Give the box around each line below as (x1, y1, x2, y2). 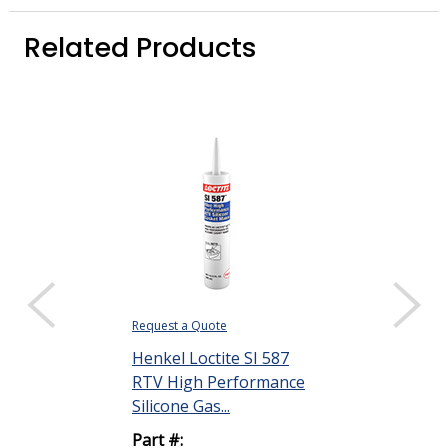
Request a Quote (132, 317, 227, 334)
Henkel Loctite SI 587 (132, 347, 289, 369)
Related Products (24, 28, 257, 67)
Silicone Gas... (132, 395, 230, 417)
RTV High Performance (132, 371, 305, 393)
